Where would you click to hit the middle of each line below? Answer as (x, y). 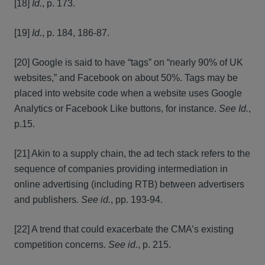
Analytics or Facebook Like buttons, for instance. (117, 109)
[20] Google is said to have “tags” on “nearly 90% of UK (129, 62)
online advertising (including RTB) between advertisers (129, 184)
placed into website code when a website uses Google (128, 93)
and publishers (45, 200)
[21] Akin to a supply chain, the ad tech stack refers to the (132, 153)
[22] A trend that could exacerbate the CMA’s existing (124, 229)
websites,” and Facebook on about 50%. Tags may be (126, 78)
